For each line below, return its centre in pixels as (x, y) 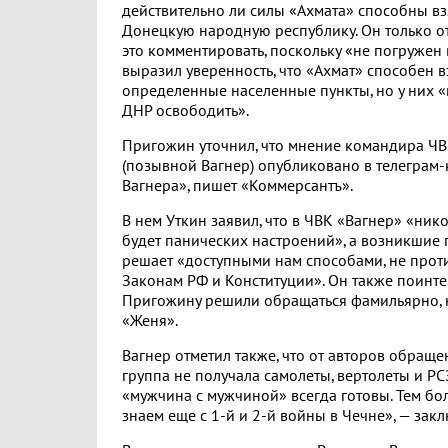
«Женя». (150, 321)
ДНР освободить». (185, 111)
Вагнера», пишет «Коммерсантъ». (237, 186)
